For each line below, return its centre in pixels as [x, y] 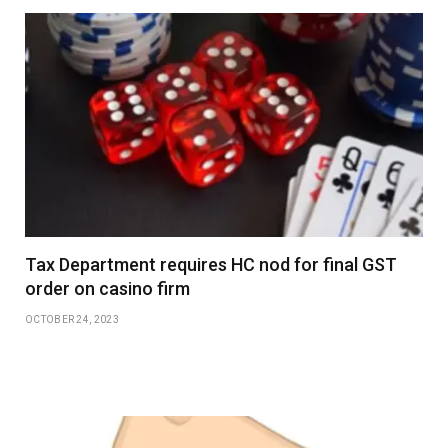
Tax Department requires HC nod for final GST [211, 264]
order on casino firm [107, 288]
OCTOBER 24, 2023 [72, 319]
